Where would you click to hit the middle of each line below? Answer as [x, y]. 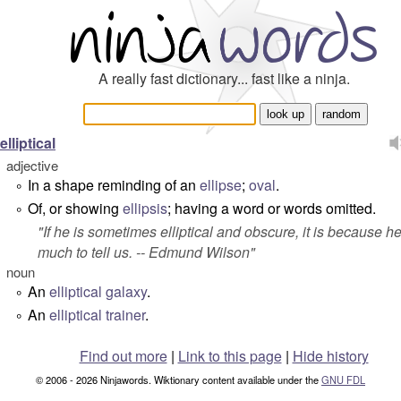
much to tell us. [85, 252]
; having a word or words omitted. [272, 208]
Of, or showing [75, 208]
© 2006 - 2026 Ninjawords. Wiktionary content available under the [179, 380]
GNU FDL [343, 380]
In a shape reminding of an [114, 185]
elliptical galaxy [98, 291]
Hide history [330, 356]
